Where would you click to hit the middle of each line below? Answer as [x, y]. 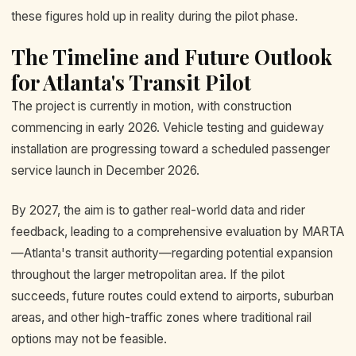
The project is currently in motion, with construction [151, 106]
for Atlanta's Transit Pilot [131, 83]
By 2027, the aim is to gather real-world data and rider [158, 210]
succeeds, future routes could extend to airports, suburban [172, 296]
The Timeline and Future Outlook [172, 57]
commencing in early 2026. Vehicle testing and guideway [168, 128]
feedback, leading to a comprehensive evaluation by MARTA [178, 231]
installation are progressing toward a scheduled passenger [170, 149]
